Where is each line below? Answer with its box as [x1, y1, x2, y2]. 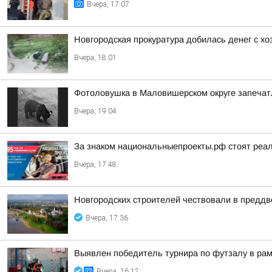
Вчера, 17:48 [74, 160, 117, 169]
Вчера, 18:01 [74, 53, 117, 62]
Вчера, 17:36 [86, 214, 128, 222]
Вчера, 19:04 [74, 107, 117, 115]
